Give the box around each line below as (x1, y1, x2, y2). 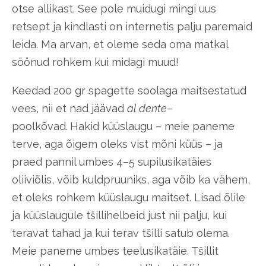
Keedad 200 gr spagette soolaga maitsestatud (12, 84, 246, 97)
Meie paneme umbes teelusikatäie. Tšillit (12, 244, 218, 257)
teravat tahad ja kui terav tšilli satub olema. (12, 226, 230, 239)
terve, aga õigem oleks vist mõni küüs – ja (12, 137, 223, 150)
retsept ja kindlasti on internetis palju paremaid (12, 20, 252, 33)
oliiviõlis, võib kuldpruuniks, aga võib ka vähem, (12, 173, 250, 186)
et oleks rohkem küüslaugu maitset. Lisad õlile (12, 191, 245, 204)
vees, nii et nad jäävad (12, 102, 127, 115)
